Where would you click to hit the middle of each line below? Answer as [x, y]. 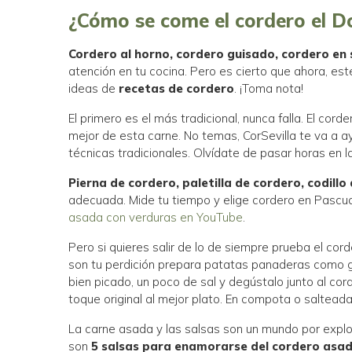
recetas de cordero [177, 88]
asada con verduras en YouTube [156, 217]
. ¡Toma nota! [269, 88]
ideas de [94, 88]
